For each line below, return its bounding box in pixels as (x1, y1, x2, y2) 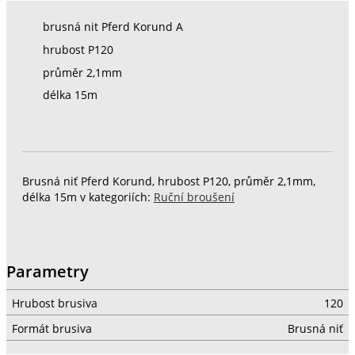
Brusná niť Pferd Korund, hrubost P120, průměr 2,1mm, (21, 174, 315, 189)
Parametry (6, 260, 89, 282)
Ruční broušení (153, 189, 235, 204)
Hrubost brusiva (11, 296, 97, 311)
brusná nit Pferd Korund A (42, 20, 183, 35)
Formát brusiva (11, 321, 92, 336)
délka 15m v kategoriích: (21, 189, 154, 204)
